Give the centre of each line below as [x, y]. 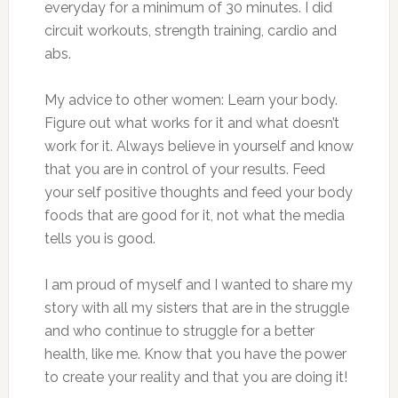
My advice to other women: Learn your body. [191, 99]
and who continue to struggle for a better [179, 330]
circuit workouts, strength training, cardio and [190, 30]
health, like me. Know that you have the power [195, 354]
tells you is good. [99, 238]
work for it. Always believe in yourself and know [199, 146]
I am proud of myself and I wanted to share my [198, 284]
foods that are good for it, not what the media [194, 215]
